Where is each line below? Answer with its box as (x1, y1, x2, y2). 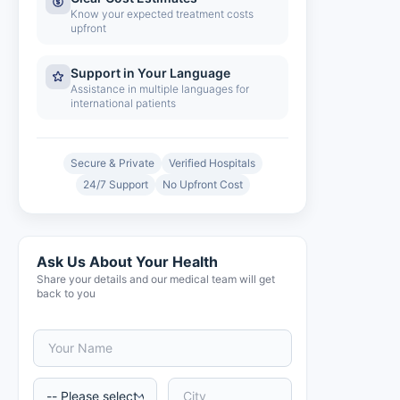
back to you (37, 287, 96, 300)
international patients (71, 96, 176, 110)
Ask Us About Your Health (37, 253, 218, 271)
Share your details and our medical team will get (37, 272, 275, 286)
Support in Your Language (71, 65, 230, 80)
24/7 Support (82, 178, 148, 191)
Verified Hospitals (168, 156, 255, 170)
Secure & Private (70, 156, 154, 170)
